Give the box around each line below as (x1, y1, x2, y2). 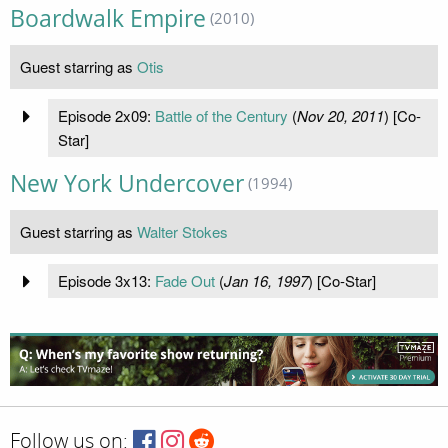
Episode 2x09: (57, 105, 155, 127)
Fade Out (154, 270, 215, 292)
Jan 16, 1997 (223, 270, 308, 292)
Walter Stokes (137, 221, 228, 243)
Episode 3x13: (57, 270, 155, 292)
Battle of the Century (154, 105, 288, 127)
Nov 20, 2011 (296, 105, 384, 127)
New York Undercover (10, 168, 244, 200)
